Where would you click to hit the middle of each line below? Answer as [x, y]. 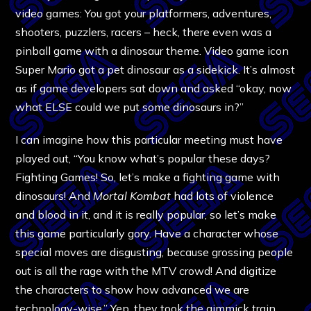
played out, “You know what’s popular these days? [143, 158]
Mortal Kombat [132, 195]
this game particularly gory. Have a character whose [147, 233]
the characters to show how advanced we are [133, 289]
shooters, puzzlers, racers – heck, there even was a [144, 32]
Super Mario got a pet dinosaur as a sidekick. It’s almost [155, 69]
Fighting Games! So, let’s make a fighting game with [148, 177]
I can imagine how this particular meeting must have [149, 139]
